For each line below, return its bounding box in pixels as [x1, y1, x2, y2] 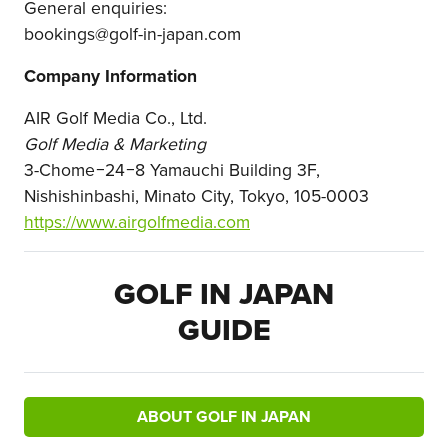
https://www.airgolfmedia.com [24, 208, 250, 234]
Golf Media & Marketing [24, 130, 206, 156]
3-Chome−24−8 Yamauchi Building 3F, [24, 156, 325, 182]
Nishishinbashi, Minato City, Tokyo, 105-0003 [24, 182, 369, 208]
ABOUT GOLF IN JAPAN [137, 404, 311, 428]
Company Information [24, 62, 197, 88]
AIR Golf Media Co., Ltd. [24, 104, 207, 130]
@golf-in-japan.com [95, 20, 241, 46]
